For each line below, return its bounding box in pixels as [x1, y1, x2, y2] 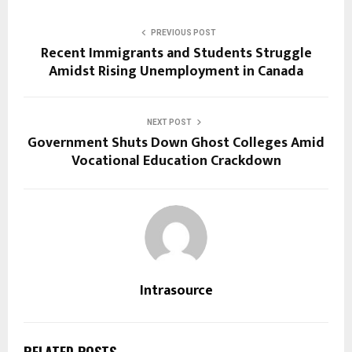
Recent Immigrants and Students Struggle [40, 41, 312, 65]
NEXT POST [146, 117, 192, 126]
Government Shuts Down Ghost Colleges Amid [27, 130, 324, 155]
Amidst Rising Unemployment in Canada [49, 59, 303, 83]
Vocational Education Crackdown [71, 148, 281, 173]
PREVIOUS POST [150, 27, 216, 37]
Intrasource [139, 278, 213, 302]
